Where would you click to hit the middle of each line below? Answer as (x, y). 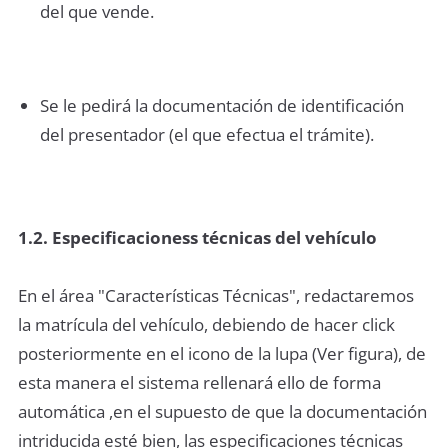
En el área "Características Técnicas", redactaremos (216, 296)
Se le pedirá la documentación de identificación (223, 105)
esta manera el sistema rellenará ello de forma (199, 383)
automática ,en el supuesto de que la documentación (222, 412)
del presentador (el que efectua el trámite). (206, 134)
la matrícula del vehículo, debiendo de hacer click (206, 325)
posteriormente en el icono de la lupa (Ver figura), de (222, 354)
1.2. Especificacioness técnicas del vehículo (197, 238)
